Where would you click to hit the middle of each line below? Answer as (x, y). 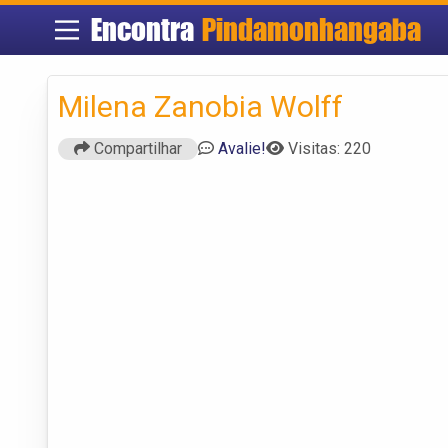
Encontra (146, 29)
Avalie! (242, 148)
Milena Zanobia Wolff (200, 106)
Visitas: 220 (329, 148)
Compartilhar (136, 148)
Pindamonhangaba (311, 29)
